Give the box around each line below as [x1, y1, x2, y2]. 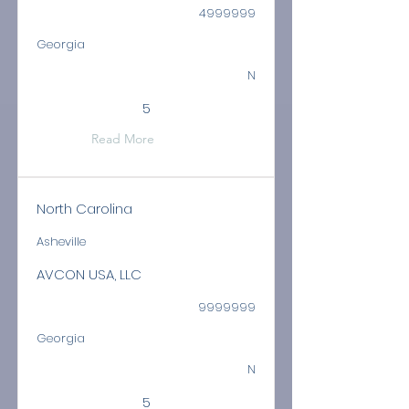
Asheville [37, 233, 86, 250]
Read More [91, 131, 154, 147]
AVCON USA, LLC [37, 265, 142, 284]
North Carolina [37, 199, 132, 218]
